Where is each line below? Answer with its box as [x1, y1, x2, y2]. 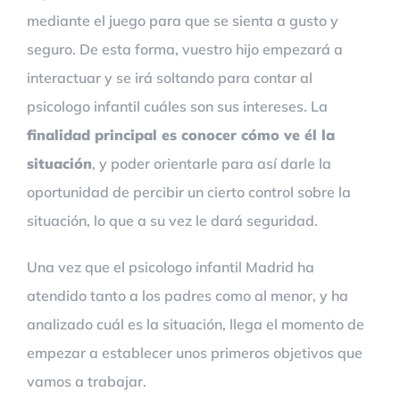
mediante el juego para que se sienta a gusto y [27, 11, 338, 29]
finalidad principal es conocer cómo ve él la [27, 125, 335, 144]
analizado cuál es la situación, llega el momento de [27, 314, 364, 333]
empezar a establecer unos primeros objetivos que [27, 343, 362, 362]
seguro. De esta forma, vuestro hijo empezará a [27, 39, 343, 58]
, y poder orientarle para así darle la [92, 154, 331, 172]
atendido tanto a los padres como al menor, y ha [27, 286, 348, 304]
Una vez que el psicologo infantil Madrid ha [27, 257, 314, 276]
